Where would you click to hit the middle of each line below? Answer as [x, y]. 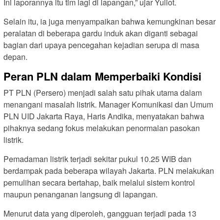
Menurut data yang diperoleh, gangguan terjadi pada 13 [100, 213]
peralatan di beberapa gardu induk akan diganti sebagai [101, 33]
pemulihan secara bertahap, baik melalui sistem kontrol [99, 182]
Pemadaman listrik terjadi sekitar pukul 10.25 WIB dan [97, 159]
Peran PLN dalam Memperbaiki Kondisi [102, 76]
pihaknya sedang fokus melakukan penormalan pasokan [102, 128]
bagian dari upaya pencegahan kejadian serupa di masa [101, 45]
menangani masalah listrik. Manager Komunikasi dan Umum [108, 104]
